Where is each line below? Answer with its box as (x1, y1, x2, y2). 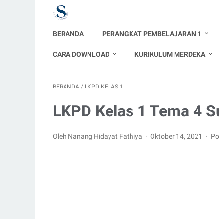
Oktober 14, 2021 (150, 132, 204, 140)
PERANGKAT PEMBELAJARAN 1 (102, 30, 201, 38)
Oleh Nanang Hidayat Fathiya (53, 132, 144, 140)
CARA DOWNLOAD (53, 50, 109, 58)
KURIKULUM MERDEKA (134, 50, 205, 58)
